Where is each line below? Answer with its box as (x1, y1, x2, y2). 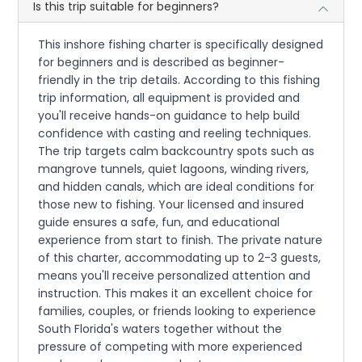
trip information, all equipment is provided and (38, 89, 301, 106)
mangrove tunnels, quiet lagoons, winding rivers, (38, 160, 309, 177)
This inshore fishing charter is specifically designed (38, 36, 324, 53)
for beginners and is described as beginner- (38, 53, 285, 70)
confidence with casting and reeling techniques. (38, 124, 312, 141)
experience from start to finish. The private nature (38, 231, 323, 248)
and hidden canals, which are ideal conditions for (38, 178, 315, 195)
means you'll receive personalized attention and (38, 267, 311, 284)
